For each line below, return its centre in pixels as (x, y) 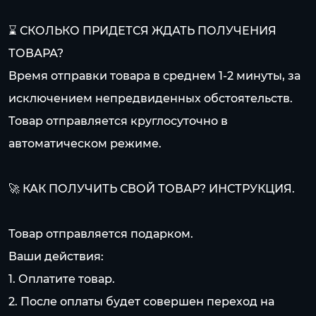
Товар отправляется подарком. (101, 234)
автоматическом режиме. (85, 144)
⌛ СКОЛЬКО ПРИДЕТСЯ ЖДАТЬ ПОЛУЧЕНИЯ (142, 31)
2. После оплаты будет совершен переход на (141, 302)
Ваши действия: (56, 256)
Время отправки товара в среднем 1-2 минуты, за (154, 76)
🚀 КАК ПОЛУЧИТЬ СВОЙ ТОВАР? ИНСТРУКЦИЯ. (152, 189)
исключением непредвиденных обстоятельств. (151, 98)
